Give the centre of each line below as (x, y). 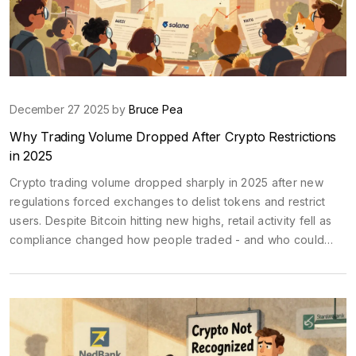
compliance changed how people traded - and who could (167, 240)
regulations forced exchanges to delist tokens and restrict (168, 201)
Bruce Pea (156, 109)
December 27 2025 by (69, 109)
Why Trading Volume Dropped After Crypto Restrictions (173, 137)
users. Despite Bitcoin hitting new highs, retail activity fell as (171, 221)
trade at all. (40, 259)
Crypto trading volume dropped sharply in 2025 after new (166, 182)
